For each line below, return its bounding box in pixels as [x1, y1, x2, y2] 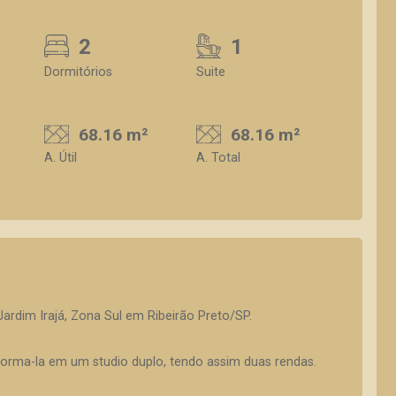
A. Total [196, 150, 240, 165]
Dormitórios [44, 65, 112, 80]
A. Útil [44, 150, 77, 165]
